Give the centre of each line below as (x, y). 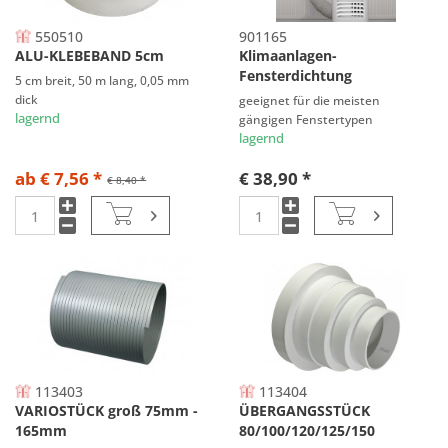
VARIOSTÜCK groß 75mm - (107, 411)
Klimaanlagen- (287, 56)
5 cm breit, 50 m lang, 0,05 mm (102, 80)
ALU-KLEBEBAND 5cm (90, 56)
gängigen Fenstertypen (305, 119)
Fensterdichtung (295, 76)
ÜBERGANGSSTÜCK (304, 411)
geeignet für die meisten (309, 100)
